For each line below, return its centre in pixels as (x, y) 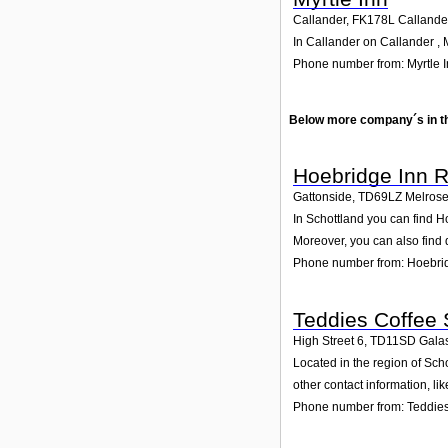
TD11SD (393, 341)
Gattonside (322, 196)
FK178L (373, 20)
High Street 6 (328, 341)
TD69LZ (380, 196)
